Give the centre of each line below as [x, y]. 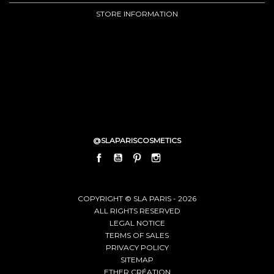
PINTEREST [165, 155]
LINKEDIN [200, 155]
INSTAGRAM [186, 155]
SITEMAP [137, 259]
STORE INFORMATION [137, 14]
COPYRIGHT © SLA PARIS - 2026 [137, 198]
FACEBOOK [128, 155]
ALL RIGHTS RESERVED [137, 210]
